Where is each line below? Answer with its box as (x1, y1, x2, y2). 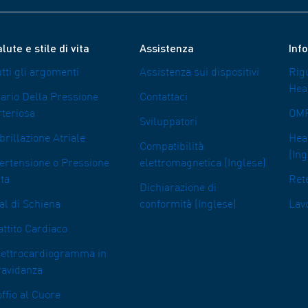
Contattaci (140, 92, 188, 104)
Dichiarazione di (140, 183, 217, 195)
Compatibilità (140, 142, 203, 153)
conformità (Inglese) (140, 199, 236, 211)
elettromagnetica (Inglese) (140, 158, 266, 170)
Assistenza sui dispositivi (140, 67, 259, 79)
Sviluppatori (140, 117, 197, 129)
